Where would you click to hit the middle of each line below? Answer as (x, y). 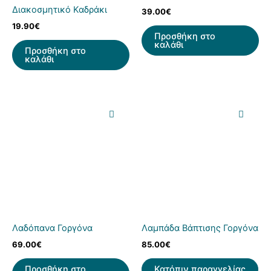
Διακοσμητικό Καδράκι (60, 9)
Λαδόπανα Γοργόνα (52, 228)
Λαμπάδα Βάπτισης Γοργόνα (200, 228)
